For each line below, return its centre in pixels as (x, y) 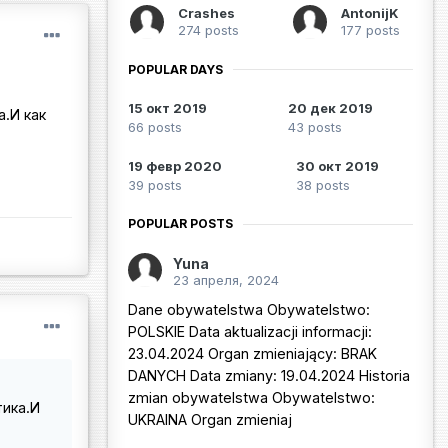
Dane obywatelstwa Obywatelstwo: (249, 310)
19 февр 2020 (175, 166)
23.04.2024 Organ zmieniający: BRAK (252, 354)
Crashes (206, 12)
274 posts (208, 29)
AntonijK (369, 12)
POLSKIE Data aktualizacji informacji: (250, 332)
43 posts (314, 127)
